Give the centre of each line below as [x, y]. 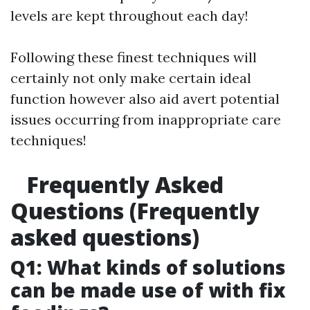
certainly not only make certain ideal [131, 77]
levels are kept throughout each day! [129, 15]
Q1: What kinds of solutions [148, 267]
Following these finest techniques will [134, 57]
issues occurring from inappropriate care [146, 119]
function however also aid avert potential [145, 98]
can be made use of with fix [148, 290]
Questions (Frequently [135, 210]
